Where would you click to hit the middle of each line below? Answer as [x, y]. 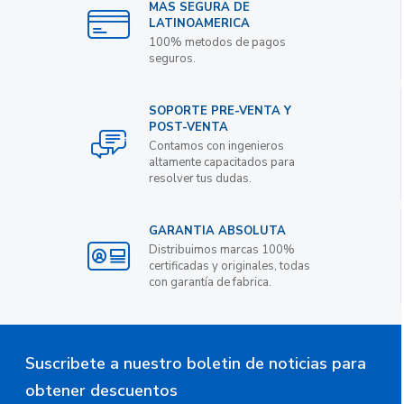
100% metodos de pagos [218, 42]
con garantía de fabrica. [211, 282]
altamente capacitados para [222, 162]
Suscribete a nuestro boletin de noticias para [196, 363]
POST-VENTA [189, 127]
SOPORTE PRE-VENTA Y [220, 110]
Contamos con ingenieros [217, 146]
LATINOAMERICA [200, 23]
